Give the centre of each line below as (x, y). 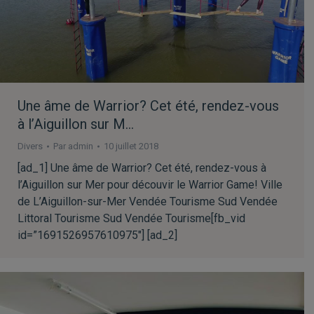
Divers (30, 146)
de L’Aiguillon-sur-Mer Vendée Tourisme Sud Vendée (148, 202)
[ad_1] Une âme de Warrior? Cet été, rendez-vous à (142, 168)
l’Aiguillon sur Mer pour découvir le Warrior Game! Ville (150, 185)
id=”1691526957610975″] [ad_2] (97, 235)
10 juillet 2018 (131, 146)
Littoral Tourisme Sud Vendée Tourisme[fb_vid (131, 219)
